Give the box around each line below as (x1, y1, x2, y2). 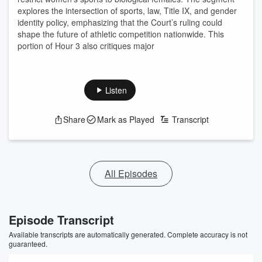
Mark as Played (96, 113, 154, 125)
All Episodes (105, 167, 157, 180)
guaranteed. (9, 239, 47, 249)
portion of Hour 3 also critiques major (18, 40, 154, 51)
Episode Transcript (9, 211, 114, 228)
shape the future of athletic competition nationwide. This (18, 28, 224, 40)
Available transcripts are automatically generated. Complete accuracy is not (9, 229, 247, 239)
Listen (105, 84, 127, 96)
